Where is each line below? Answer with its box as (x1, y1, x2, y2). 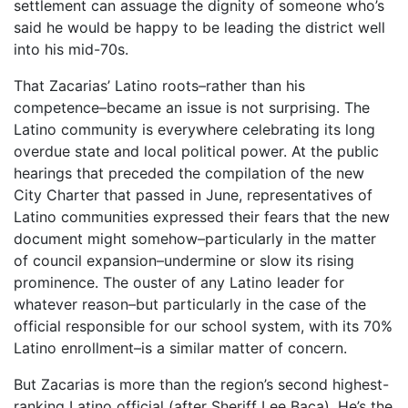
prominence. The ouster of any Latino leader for (14, 273, 344, 291)
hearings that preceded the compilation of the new (14, 164, 364, 182)
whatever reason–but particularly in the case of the (14, 295, 366, 313)
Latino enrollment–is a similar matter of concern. (14, 339, 347, 357)
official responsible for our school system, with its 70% (14, 317, 393, 335)
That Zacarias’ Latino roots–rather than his (14, 76, 305, 95)
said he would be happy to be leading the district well (14, 18, 385, 36)
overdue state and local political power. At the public (14, 142, 379, 160)
